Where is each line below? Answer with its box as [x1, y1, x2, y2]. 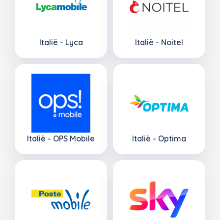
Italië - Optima [132, 133, 186, 143]
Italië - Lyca [39, 37, 83, 47]
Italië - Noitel [135, 37, 183, 47]
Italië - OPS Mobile [27, 133, 95, 143]
